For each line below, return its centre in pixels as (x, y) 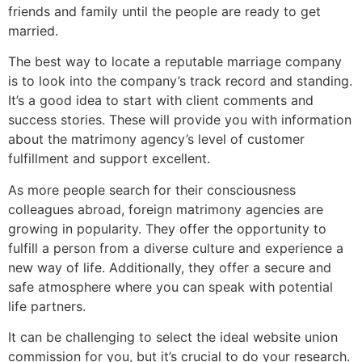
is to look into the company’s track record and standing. (180, 81)
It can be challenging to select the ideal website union (173, 337)
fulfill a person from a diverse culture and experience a (176, 248)
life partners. (47, 306)
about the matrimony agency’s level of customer (156, 139)
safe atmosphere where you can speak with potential (170, 286)
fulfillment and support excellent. (109, 159)
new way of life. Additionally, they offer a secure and (170, 267)
